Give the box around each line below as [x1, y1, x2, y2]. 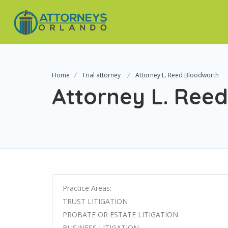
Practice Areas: [63, 183, 111, 193]
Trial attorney [82, 71, 121, 80]
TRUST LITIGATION [63, 196, 128, 207]
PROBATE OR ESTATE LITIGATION [63, 210, 178, 220]
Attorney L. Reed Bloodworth [135, 71, 219, 80]
